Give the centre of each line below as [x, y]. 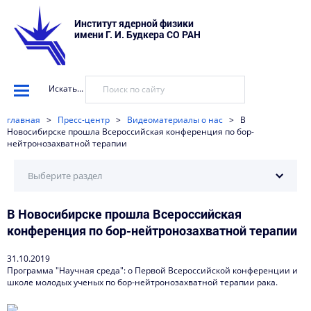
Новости [46, 264]
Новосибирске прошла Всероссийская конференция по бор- [131, 132]
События [47, 238]
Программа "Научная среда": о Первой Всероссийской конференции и [152, 270]
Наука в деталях [62, 291]
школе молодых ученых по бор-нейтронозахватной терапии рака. [142, 282]
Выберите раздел [65, 176]
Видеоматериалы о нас [175, 120]
